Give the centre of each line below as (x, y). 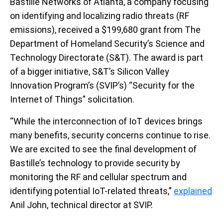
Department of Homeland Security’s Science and (107, 43)
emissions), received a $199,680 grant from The (105, 29)
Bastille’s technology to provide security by (95, 163)
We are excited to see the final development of (103, 149)
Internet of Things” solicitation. (72, 99)
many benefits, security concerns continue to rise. (110, 135)
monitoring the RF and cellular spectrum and (98, 177)
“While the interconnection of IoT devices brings (106, 121)
